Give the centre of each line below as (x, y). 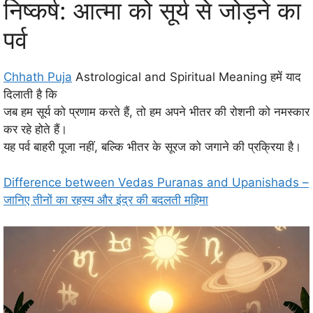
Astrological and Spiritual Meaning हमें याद (187, 77)
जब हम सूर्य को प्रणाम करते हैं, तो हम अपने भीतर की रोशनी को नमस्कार (156, 112)
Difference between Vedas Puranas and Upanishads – (156, 182)
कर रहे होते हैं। (35, 130)
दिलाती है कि (30, 95)
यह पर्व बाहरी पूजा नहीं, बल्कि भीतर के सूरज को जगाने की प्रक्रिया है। (152, 147)
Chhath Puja (38, 77)
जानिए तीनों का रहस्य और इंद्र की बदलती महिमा (106, 199)
